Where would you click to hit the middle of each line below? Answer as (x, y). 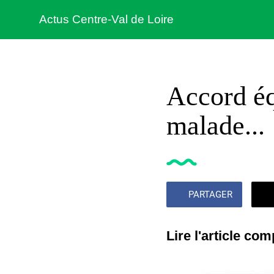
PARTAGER (210, 194)
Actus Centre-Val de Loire (106, 19)
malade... (216, 126)
